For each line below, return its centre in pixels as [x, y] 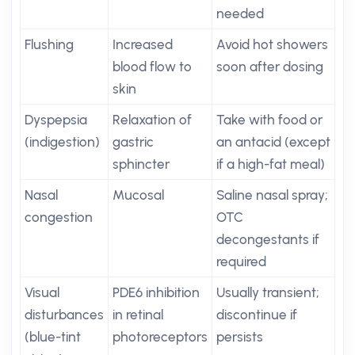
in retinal [138, 315]
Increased [143, 44]
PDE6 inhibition [156, 292]
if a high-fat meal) [271, 164]
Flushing [49, 44]
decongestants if [268, 239]
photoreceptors [160, 337]
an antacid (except [273, 142]
